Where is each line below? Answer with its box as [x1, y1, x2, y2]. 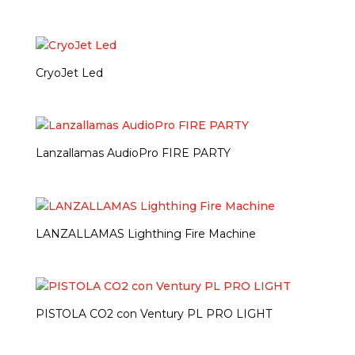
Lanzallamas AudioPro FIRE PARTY [35, 146, 231, 161]
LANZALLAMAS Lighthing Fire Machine [35, 226, 256, 241]
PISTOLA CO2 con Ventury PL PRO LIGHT [35, 306, 272, 321]
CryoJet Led [35, 66, 103, 81]
